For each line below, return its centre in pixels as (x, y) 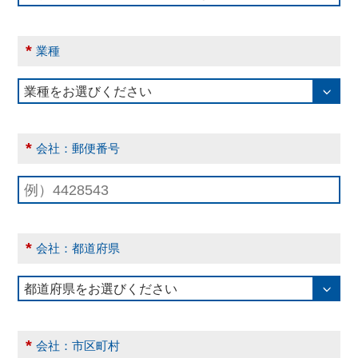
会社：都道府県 (78, 249)
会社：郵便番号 (78, 149)
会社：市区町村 (78, 346)
